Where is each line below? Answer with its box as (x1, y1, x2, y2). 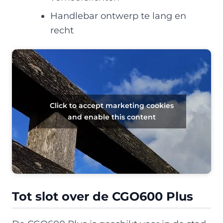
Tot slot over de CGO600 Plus (12, 189, 193, 204)
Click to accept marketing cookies (49, 101, 174, 110)
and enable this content (67, 112, 156, 121)
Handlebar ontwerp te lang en (50, 10, 186, 21)
